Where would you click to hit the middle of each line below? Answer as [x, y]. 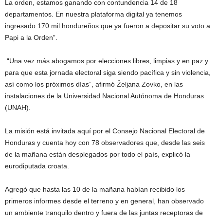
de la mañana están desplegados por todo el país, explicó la [98, 154]
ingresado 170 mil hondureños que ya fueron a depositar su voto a [108, 26]
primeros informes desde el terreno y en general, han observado [104, 201]
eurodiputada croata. [37, 166]
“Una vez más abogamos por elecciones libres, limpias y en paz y [107, 61]
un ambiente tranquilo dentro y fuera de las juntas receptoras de [104, 213]
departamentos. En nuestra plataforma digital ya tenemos [93, 14]
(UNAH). [18, 108]
